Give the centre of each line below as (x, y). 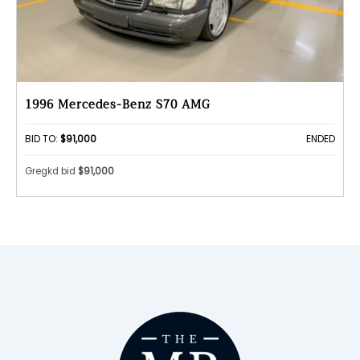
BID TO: (43, 139)
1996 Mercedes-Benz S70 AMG (118, 104)
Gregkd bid (51, 172)
